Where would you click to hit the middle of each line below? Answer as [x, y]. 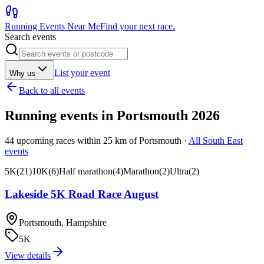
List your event [82, 73]
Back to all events [52, 90]
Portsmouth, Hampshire [63, 223]
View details [28, 256]
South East [223, 140]
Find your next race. [138, 26]
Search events [30, 37]
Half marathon [86, 171]
